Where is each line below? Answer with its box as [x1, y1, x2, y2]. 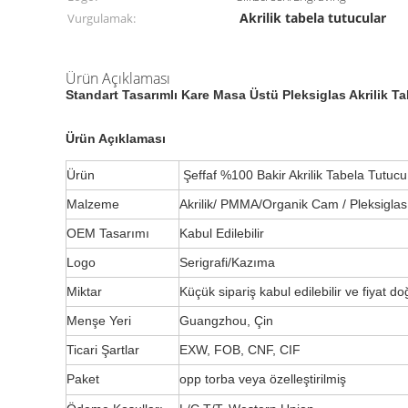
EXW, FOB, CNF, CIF [179, 342, 301, 357]
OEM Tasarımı [66, 226, 149, 240]
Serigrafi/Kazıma [179, 255, 279, 270]
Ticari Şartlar [66, 342, 139, 357]
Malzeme [66, 197, 119, 211]
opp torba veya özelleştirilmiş [179, 372, 346, 386]
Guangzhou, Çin [179, 313, 273, 328]
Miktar [66, 284, 102, 299]
